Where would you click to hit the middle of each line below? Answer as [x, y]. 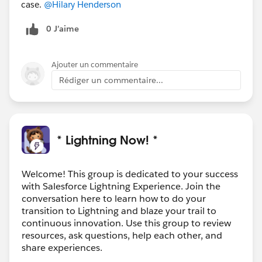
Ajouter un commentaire [95, 64]
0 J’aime [63, 28]
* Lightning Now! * [107, 139]
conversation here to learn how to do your [114, 198]
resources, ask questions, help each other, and [122, 235]
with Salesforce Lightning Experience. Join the [121, 186]
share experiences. [62, 247]
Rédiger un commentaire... [111, 80]
